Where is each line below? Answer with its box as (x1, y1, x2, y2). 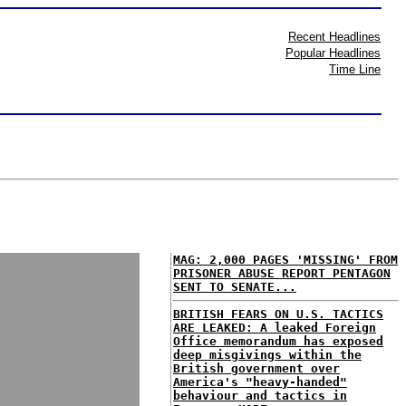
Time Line (329, 63, 381, 76)
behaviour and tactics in (173, 389, 347, 402)
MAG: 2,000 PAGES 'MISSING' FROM (173, 253, 398, 266)
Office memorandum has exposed (173, 334, 383, 348)
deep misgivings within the (173, 348, 362, 362)
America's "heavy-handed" (173, 375, 347, 389)
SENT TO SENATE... (173, 280, 296, 294)
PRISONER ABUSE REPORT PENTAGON (173, 266, 391, 280)
